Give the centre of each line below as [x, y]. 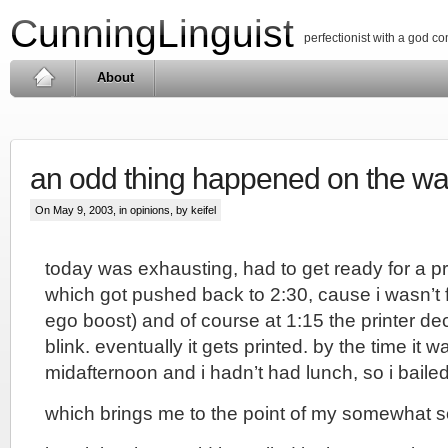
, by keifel [193, 210]
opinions [150, 210]
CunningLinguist [152, 33]
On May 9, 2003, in [82, 210]
